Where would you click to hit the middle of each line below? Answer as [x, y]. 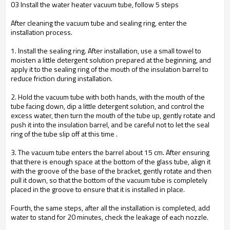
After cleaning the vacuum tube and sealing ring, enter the [99, 23]
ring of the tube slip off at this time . [64, 134]
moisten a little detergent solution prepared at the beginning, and [111, 60]
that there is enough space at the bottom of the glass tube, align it [111, 161]
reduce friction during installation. [62, 78]
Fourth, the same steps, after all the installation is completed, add [110, 208]
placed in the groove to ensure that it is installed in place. [98, 189]
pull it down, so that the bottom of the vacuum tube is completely [109, 180]
